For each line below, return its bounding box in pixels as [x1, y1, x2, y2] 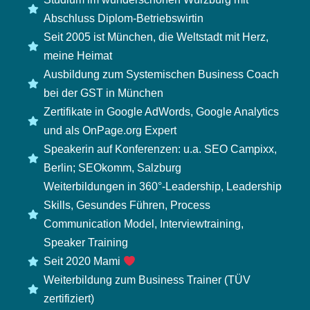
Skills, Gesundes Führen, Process [43, 199, 210, 211]
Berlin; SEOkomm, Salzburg [43, 162, 181, 174]
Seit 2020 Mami [43, 255, 123, 267]
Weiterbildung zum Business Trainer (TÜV [43, 274, 250, 286]
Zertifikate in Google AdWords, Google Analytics [43, 106, 279, 118]
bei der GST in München [43, 87, 163, 99]
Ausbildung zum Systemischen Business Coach [43, 69, 279, 80]
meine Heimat [43, 50, 112, 62]
